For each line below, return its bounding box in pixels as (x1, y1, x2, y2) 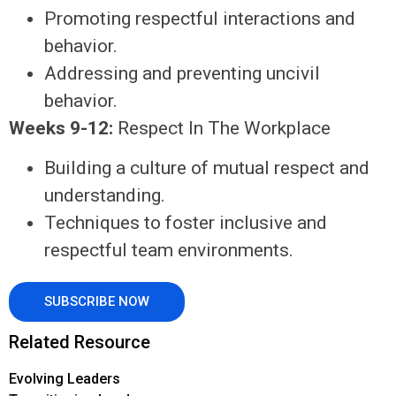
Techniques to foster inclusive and (44, 211, 327, 233)
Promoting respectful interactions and (44, 7, 355, 29)
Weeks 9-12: (9, 117, 113, 139)
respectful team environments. (44, 239, 293, 261)
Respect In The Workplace (113, 117, 331, 139)
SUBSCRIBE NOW (44, 293, 149, 309)
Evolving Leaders (9, 369, 120, 387)
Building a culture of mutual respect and (44, 156, 369, 179)
